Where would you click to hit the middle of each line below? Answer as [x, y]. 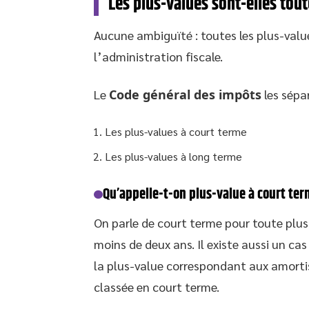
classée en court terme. [157, 287]
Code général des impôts [185, 94]
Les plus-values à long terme [173, 156]
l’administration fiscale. [158, 56]
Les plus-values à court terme [176, 131]
